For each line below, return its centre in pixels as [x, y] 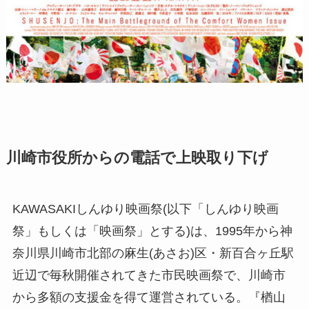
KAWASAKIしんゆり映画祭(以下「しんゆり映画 [145, 209]
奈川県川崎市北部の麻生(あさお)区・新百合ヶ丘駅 [153, 253]
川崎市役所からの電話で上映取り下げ [137, 158]
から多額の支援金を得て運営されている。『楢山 [149, 297]
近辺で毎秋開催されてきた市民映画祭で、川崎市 [149, 275]
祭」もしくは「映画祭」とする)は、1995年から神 [152, 231]
